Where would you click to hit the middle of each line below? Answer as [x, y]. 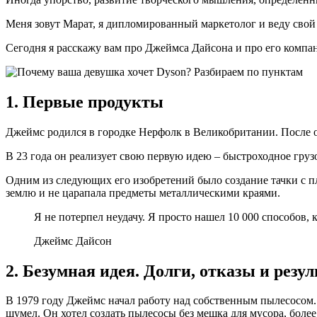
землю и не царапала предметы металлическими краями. [143, 192]
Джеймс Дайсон [73, 241]
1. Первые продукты [85, 102]
